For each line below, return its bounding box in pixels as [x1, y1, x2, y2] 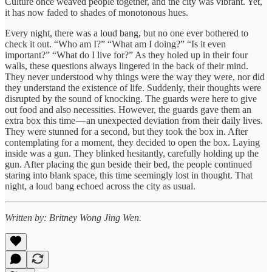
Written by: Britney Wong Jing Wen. [5, 212, 141, 223]
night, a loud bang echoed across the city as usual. [5, 180, 195, 191]
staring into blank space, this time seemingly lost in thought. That [5, 169, 253, 180]
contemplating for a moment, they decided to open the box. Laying [5, 137, 260, 148]
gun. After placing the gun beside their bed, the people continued [5, 158, 252, 169]
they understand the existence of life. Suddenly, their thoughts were [5, 82, 261, 93]
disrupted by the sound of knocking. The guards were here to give [5, 93, 257, 104]
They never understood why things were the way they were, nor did [5, 71, 265, 82]
